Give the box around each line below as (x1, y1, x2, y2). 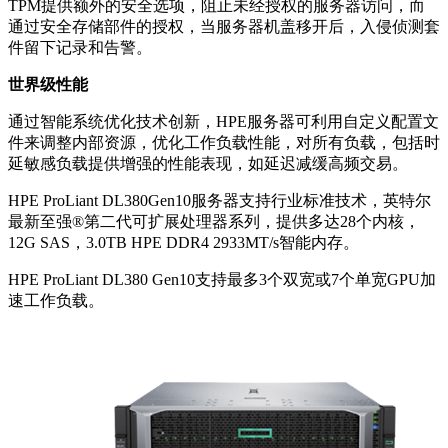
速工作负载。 (8, 291, 104, 309)
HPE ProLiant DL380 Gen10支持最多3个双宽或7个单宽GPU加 (8, 270, 436, 288)
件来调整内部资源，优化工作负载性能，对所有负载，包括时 (8, 133, 440, 151)
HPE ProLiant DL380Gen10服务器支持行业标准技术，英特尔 (8, 191, 431, 209)
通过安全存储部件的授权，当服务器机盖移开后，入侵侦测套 (8, 17, 440, 35)
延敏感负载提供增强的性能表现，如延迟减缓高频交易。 (8, 154, 408, 172)
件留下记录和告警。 (8, 38, 152, 56)
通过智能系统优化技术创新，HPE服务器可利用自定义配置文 (8, 112, 439, 130)
